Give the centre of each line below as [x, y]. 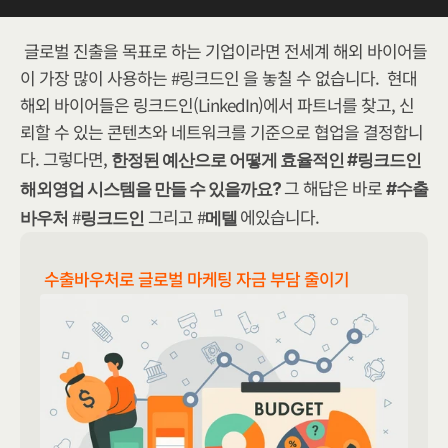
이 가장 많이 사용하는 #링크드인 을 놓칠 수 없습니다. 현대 [218, 77]
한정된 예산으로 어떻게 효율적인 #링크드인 [266, 160]
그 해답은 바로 [335, 187]
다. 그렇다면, [65, 158]
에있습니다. [279, 216]
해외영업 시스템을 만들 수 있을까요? [152, 189]
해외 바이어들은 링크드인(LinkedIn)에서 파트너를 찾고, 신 [217, 104]
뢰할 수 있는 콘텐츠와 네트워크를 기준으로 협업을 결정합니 [221, 131]
